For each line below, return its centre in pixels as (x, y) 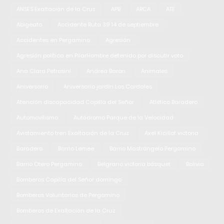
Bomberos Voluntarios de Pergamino (68, 195)
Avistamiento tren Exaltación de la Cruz (73, 133)
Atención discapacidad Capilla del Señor (75, 102)
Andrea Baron (106, 71)
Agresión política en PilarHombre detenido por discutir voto (100, 55)
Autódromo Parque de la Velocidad (123, 117)
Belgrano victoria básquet (134, 164)
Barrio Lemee (76, 148)
